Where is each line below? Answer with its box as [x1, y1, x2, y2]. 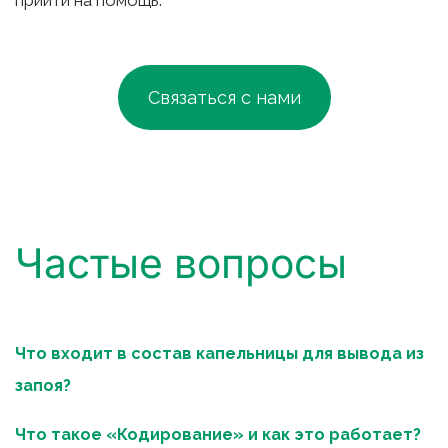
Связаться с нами [147, 87, 301, 108]
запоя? [15, 376, 71, 395]
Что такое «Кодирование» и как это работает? [15, 425, 421, 444]
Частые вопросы [15, 238, 347, 288]
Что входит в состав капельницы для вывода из [15, 344, 424, 363]
